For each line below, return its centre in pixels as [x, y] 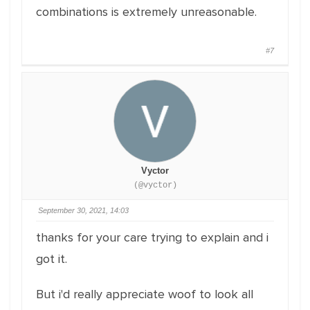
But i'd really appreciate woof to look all [145, 294]
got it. [52, 259]
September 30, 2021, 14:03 [83, 210]
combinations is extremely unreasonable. [146, 12]
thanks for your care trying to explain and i [152, 237]
